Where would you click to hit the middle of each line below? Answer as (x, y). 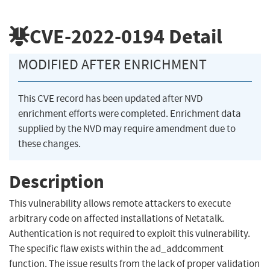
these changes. (49, 144)
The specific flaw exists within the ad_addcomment (116, 249)
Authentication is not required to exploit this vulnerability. (130, 234)
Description (57, 181)
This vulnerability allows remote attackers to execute (120, 204)
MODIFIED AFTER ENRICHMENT (112, 65)
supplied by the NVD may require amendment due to (127, 129)
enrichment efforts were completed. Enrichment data (130, 114)
